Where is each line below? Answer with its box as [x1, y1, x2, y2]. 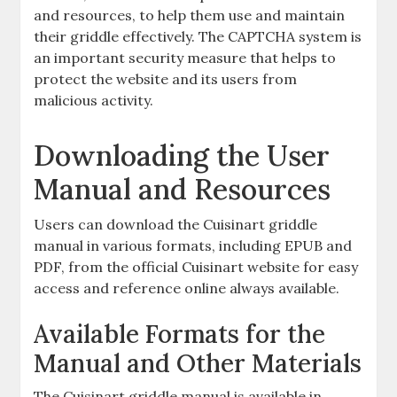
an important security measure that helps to [34, 49, 337, 66]
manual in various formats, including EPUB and [34, 237, 353, 254]
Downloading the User [34, 137, 331, 174]
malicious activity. [34, 91, 154, 109]
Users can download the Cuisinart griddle [34, 215, 318, 233]
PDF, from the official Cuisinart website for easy [34, 258, 359, 276]
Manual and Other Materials [34, 347, 362, 379]
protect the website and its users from [34, 70, 298, 88]
